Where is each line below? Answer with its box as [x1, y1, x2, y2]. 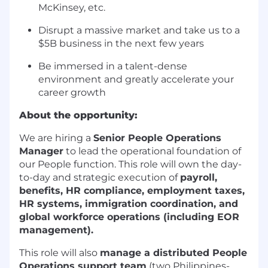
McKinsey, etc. [38, 2, 105, 14]
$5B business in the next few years [38, 38, 204, 50]
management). [19, 224, 93, 236]
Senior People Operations [93, 132, 221, 144]
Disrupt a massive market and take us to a [38, 25, 240, 36]
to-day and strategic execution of [19, 172, 180, 184]
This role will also [19, 247, 100, 259]
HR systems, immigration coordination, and [19, 198, 238, 210]
